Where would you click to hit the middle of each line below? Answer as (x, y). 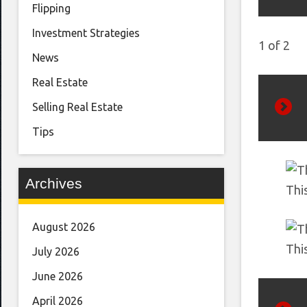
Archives (54, 184)
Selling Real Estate (77, 107)
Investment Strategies (86, 33)
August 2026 (64, 227)
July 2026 (56, 252)
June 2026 (58, 277)
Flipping (51, 9)
